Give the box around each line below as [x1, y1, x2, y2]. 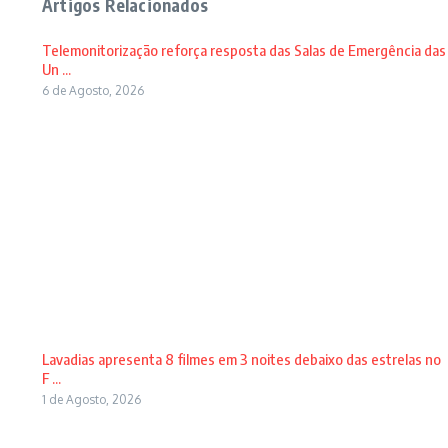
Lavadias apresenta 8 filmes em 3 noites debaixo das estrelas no [42, 350, 441, 368]
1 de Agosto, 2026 [42, 392, 141, 407]
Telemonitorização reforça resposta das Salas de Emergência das [42, 41, 446, 59]
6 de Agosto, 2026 [42, 83, 144, 98]
